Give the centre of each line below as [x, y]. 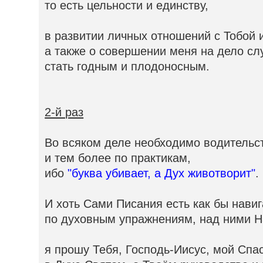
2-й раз [64, 112]
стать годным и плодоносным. [127, 66]
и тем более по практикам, [118, 158]
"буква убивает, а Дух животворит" [162, 173]
